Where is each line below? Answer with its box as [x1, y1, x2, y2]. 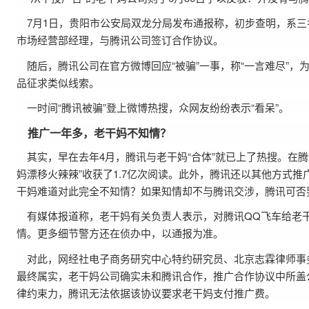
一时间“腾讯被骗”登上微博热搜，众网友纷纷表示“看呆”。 [27, 99, 289, 114]
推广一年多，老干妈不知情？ [28, 125, 171, 141]
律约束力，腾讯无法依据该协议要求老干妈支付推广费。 [17, 285, 275, 300]
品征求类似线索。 [17, 74, 99, 90]
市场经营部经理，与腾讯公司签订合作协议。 [17, 32, 223, 48]
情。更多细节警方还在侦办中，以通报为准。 [17, 226, 223, 241]
